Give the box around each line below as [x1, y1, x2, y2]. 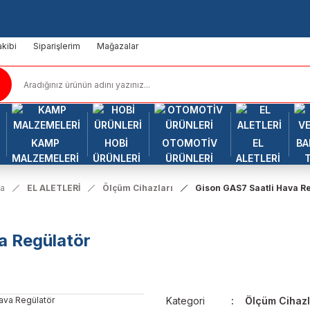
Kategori [166, 295, 205, 307]
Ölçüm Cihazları [102, 183, 173, 193]
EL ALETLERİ [27, 183, 80, 193]
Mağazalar [97, 41, 138, 51]
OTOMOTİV [161, 137, 217, 149]
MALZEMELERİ [11, 152, 79, 164]
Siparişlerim [33, 41, 80, 51]
